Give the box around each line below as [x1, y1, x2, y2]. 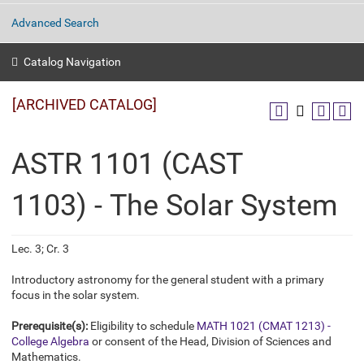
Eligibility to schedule [88, 319, 197, 332]
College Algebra [11, 335, 89, 348]
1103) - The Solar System [11, 188, 338, 223]
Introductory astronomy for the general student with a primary [11, 273, 324, 286]
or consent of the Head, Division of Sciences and [89, 335, 331, 348]
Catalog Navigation [24, 55, 121, 68]
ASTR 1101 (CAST [11, 147, 242, 181]
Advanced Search [11, 16, 99, 30]
